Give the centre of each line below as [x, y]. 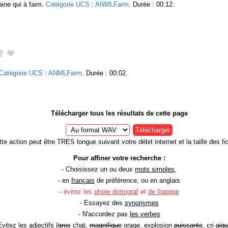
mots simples [155, 169]
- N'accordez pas [104, 214]
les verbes [145, 214]
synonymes [141, 203]
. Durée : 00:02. [105, 73]
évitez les [79, 191]
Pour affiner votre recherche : [119, 158]
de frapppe [163, 191]
